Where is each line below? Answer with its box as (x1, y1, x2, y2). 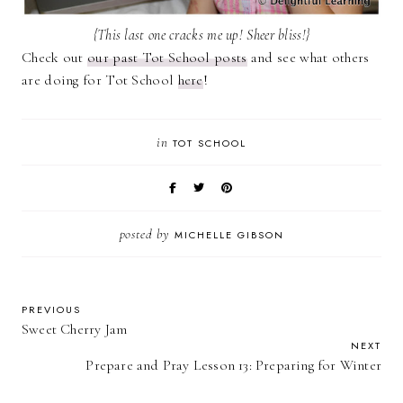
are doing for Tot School (22, 70, 178, 89)
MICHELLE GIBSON (174, 227, 284, 242)
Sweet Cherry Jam (22, 319, 128, 338)
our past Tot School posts (87, 48, 247, 67)
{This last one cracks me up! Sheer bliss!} (93, 25, 310, 44)
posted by (119, 225, 175, 242)
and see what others (246, 48, 370, 67)
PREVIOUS (22, 301, 81, 317)
